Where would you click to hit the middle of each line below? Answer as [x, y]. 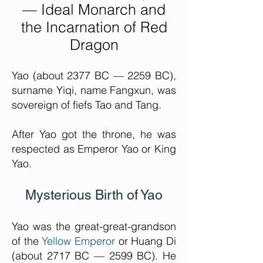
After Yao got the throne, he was [94, 134]
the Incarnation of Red [94, 27]
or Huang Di [146, 241]
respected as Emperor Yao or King [94, 149]
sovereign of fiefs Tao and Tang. [87, 105]
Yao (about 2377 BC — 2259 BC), [94, 75]
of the [27, 241]
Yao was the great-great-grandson [94, 226]
